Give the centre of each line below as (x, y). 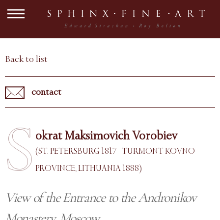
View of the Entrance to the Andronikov (100, 197)
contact (45, 92)
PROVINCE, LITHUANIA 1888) (89, 168)
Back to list (26, 59)
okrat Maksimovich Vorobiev (107, 135)
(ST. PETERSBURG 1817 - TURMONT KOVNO (115, 151)
